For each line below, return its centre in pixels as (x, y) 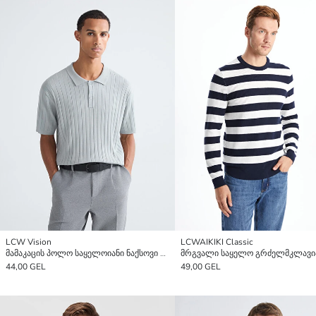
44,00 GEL (26, 267)
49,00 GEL (201, 267)
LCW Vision (29, 242)
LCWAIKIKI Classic (217, 242)
